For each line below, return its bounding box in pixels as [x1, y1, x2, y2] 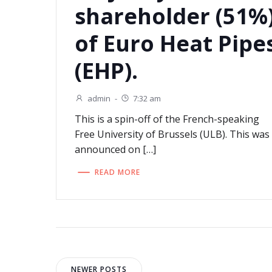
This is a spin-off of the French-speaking [75, 112, 260, 126]
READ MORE [95, 166, 141, 177]
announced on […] [75, 143, 157, 157]
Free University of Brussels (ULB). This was [75, 127, 270, 141]
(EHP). [75, 56, 138, 86]
